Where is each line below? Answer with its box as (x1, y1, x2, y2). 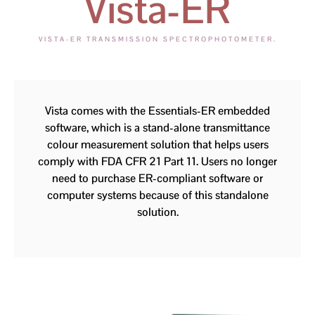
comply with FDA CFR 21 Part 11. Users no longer (38, 153, 277, 169)
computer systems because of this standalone (46, 187, 269, 202)
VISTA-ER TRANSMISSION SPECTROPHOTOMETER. (38, 34, 277, 44)
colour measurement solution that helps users (46, 136, 269, 152)
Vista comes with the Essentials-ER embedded (45, 103, 270, 118)
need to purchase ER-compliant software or (52, 170, 263, 186)
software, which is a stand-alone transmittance (45, 120, 270, 135)
